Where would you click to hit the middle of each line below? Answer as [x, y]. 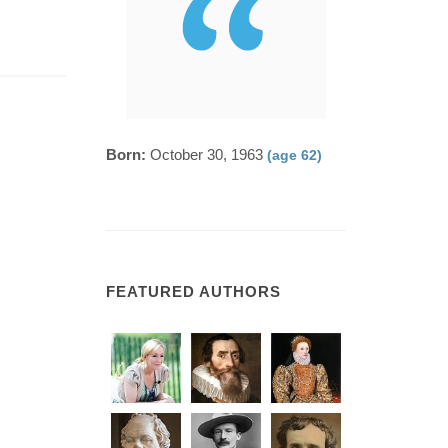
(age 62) [294, 155]
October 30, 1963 [206, 154]
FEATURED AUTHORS [193, 291]
